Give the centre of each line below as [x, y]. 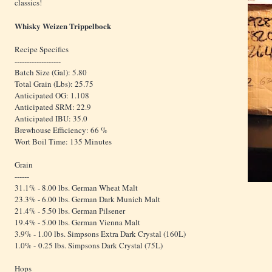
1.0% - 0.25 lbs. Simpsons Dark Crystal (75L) [89, 246]
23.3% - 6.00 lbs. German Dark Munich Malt [87, 199]
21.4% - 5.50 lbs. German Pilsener [70, 211]
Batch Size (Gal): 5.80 [51, 73]
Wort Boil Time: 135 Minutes [63, 142]
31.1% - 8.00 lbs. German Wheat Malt [76, 188]
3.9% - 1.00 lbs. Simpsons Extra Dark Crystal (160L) [100, 234]
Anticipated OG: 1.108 [52, 96]
